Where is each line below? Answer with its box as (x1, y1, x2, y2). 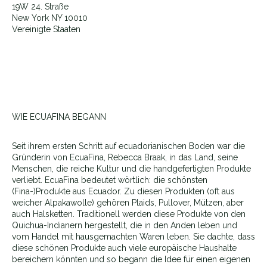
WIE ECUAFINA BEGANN (12, 112, 106, 122)
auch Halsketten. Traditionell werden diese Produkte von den (12, 209, 246, 219)
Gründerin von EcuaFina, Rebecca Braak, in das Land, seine (12, 153, 238, 162)
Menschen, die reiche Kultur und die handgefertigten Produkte (12, 164, 251, 173)
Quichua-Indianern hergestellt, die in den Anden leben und (12, 221, 237, 230)
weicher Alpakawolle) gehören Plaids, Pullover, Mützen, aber (12, 198, 244, 207)
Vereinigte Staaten (12, 24, 80, 34)
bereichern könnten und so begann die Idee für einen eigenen (12, 254, 250, 264)
